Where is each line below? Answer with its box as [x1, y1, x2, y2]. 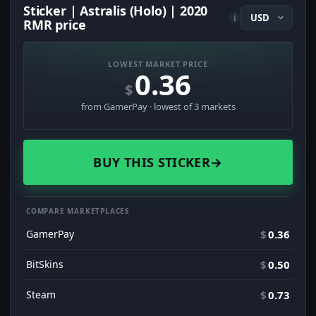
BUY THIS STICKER [93, 154, 211, 171]
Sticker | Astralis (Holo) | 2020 [23, 2, 208, 20]
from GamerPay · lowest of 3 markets [80, 100, 236, 114]
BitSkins [26, 257, 63, 272]
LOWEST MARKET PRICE [108, 59, 208, 70]
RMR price [23, 16, 86, 34]
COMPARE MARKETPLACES [26, 206, 130, 217]
